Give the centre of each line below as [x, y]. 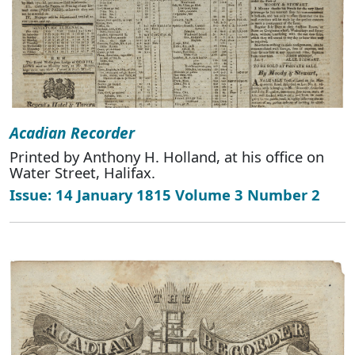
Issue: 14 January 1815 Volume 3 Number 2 [165, 195]
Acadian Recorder [72, 133]
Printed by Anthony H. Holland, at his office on [167, 157]
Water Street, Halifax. [82, 173]
